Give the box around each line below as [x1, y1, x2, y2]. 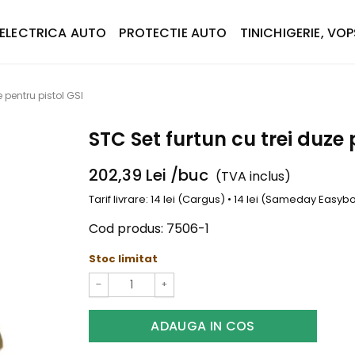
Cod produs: [89, 219, 163, 238]
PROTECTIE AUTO [119, 24, 227, 42]
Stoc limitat [89, 250, 158, 266]
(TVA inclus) [216, 167, 292, 185]
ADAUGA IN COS [151, 316, 255, 335]
